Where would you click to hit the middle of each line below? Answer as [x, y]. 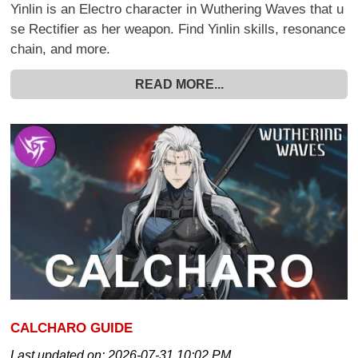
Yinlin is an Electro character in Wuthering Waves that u [177, 10]
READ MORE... [179, 85]
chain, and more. [61, 50]
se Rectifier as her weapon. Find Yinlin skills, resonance [178, 30]
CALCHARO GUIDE [72, 328]
